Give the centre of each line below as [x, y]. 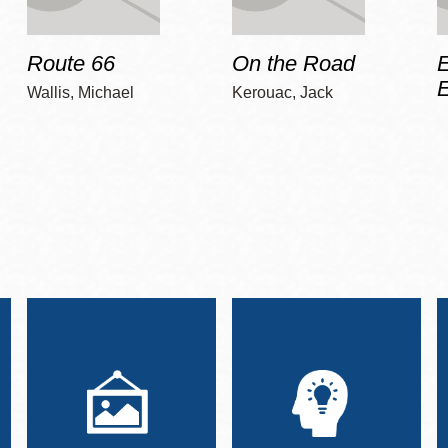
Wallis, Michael [80, 93]
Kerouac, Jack [282, 93]
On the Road [293, 64]
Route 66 [70, 64]
